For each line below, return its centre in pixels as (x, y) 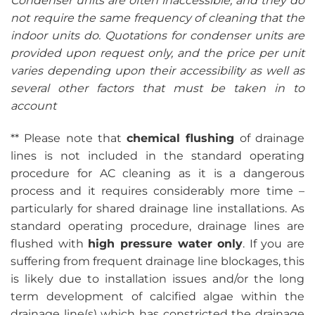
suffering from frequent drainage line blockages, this (157, 262)
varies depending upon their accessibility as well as (157, 71)
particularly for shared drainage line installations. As (157, 209)
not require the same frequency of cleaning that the (157, 18)
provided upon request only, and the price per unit (157, 53)
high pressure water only (166, 244)
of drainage (270, 139)
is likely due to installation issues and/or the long (157, 279)
